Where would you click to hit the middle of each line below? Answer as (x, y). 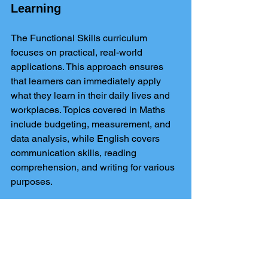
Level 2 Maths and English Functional (92, 246)
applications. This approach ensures (88, 67)
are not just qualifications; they (100, 261)
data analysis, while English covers (86, 138)
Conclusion (45, 213)
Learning (36, 8)
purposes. (32, 182)
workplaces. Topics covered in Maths (89, 110)
